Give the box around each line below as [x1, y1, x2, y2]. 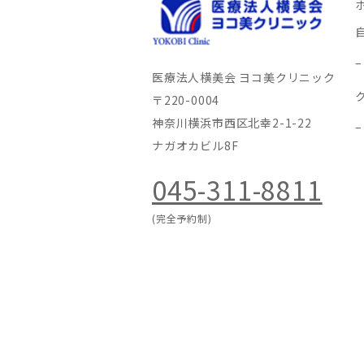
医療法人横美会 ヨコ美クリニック [152, 68, 336, 85]
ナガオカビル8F [152, 136, 239, 154]
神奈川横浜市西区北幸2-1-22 [152, 114, 312, 131]
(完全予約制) [152, 210, 212, 225]
